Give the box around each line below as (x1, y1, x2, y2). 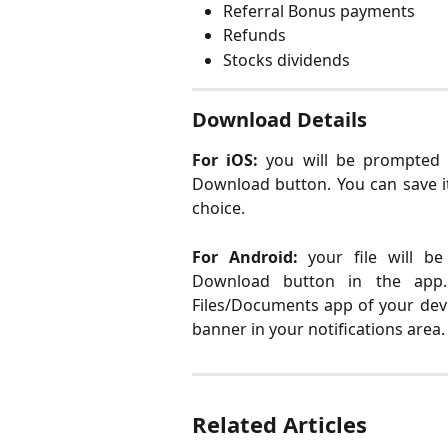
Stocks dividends (223, 48, 350, 71)
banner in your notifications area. (192, 317, 445, 340)
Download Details (192, 106, 367, 134)
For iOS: (192, 149, 259, 172)
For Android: (192, 245, 298, 268)
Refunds (223, 24, 286, 47)
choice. (192, 197, 245, 220)
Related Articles (192, 408, 367, 439)
